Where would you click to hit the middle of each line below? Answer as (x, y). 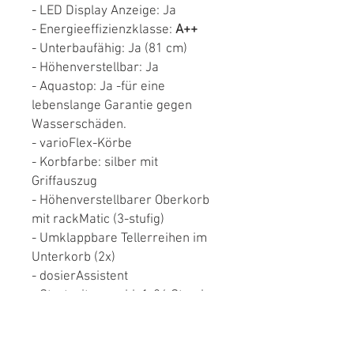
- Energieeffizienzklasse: (104, 30)
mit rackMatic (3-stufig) (98, 220)
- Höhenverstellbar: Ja (95, 68)
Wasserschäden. (79, 125)
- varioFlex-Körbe (82, 144)
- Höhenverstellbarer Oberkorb (121, 201)
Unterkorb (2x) (73, 258)
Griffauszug (64, 182)
